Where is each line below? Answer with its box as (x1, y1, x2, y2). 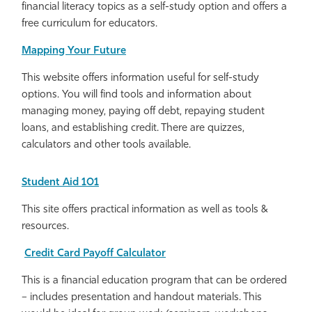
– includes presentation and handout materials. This (22, 292, 262, 304)
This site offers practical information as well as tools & (22, 205, 268, 216)
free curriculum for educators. (22, 19, 157, 30)
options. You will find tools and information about (22, 90, 251, 101)
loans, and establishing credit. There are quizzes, (22, 123, 244, 134)
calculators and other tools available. (22, 140, 191, 151)
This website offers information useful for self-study (22, 73, 259, 84)
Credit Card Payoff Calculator (24, 249, 166, 260)
